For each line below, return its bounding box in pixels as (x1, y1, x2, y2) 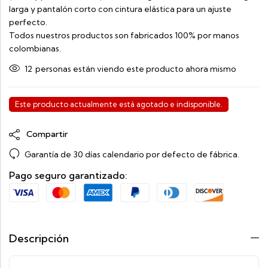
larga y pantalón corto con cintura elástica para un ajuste (9, 4, 232, 14)
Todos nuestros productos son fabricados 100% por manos (9, 30, 239, 41)
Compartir (25, 128, 68, 139)
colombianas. (9, 43, 61, 54)
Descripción (9, 232, 69, 246)
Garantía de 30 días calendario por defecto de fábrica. (25, 148, 239, 160)
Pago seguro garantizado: (9, 169, 127, 181)
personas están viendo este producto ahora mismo (35, 63, 236, 74)
